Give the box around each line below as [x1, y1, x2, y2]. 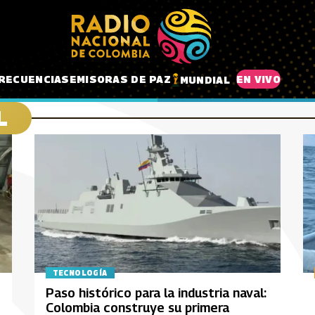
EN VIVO [236, 72, 281, 85]
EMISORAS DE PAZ [69, 72, 171, 85]
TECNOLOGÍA [52, 268, 108, 277]
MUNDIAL [179, 73, 230, 86]
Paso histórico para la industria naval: [45, 285, 266, 301]
